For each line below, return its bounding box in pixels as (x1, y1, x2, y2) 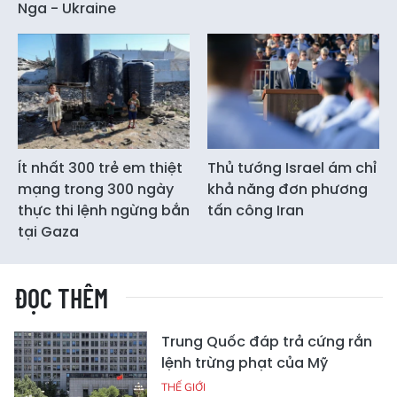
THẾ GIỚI (161, 379, 206, 393)
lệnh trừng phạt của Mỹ (161, 352, 328, 373)
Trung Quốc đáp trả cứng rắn (161, 331, 372, 352)
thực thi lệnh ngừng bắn (18, 199, 190, 221)
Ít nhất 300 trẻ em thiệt (18, 157, 183, 178)
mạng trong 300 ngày (18, 178, 174, 199)
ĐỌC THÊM (14, 281, 108, 314)
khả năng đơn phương (207, 178, 368, 199)
